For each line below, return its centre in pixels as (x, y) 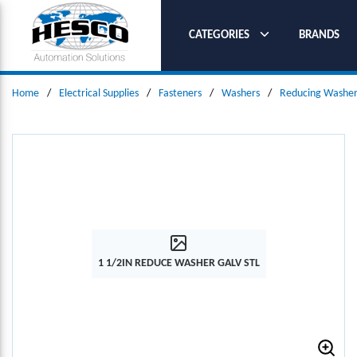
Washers (241, 94)
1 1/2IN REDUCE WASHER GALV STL (178, 263)
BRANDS (320, 35)
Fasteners (180, 94)
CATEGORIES (219, 35)
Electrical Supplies (99, 94)
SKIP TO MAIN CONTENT (83, 22)
